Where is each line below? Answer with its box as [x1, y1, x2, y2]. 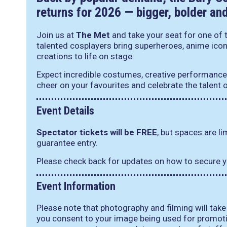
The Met [76, 30, 110, 40]
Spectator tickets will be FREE [36, 127, 157, 137]
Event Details [36, 104, 94, 117]
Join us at [36, 30, 76, 40]
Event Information [36, 180, 116, 193]
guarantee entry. [36, 137, 98, 148]
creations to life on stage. [36, 51, 134, 61]
